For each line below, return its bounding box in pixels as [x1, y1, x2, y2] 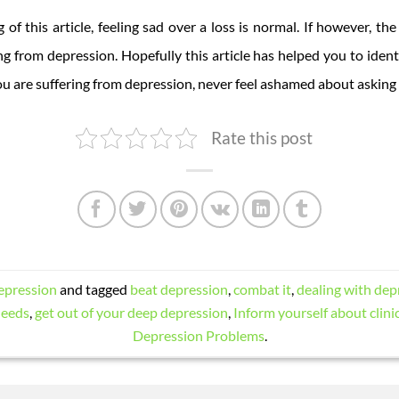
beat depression [129, 281, 228, 298]
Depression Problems [132, 327, 265, 345]
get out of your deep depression [34, 304, 228, 322]
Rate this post [211, 126, 313, 148]
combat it [232, 281, 291, 298]
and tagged [56, 281, 130, 298]
